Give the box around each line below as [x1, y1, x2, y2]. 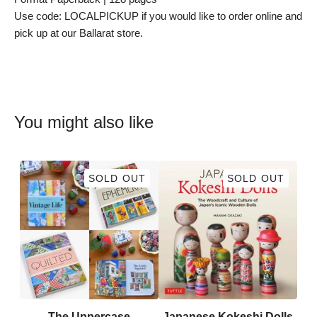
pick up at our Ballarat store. [14, 27, 143, 39]
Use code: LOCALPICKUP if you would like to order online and [14, 10, 302, 22]
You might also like [14, 113, 154, 132]
